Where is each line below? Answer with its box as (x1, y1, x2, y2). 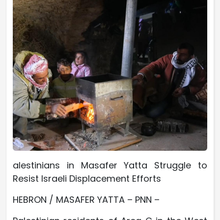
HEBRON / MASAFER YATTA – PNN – (13, 193, 162, 206)
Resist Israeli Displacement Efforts (13, 172, 161, 185)
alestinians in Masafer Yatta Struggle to (13, 159, 207, 171)
